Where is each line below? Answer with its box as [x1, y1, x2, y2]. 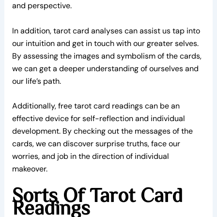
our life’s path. [12, 76, 61, 86]
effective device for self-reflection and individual [12, 113, 185, 124]
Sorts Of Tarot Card [12, 184, 183, 204]
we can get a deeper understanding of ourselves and [12, 63, 199, 74]
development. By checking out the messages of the [12, 126, 193, 137]
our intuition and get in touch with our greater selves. [12, 38, 199, 48]
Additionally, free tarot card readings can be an [12, 101, 180, 111]
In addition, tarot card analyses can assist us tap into [12, 25, 200, 36]
